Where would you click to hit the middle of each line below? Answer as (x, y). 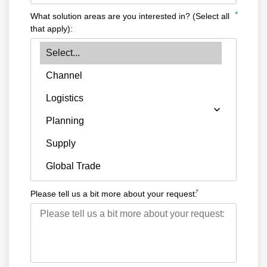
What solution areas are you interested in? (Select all (130, 16)
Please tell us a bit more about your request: (114, 193)
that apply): (52, 28)
